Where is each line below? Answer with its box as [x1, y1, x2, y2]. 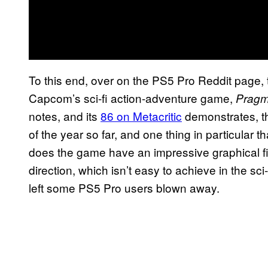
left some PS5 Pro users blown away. [29, 179, 220, 196]
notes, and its [29, 107, 100, 124]
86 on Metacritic [100, 107, 182, 124]
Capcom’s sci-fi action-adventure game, [29, 89, 236, 106]
